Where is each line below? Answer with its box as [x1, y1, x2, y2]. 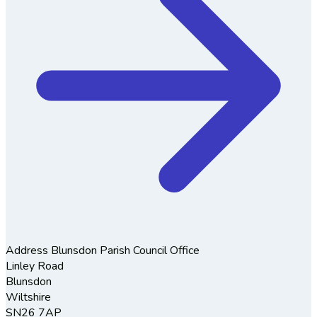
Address [6, 242, 51, 258]
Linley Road [6, 258, 64, 274]
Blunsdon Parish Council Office [51, 242, 200, 258]
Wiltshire [6, 289, 51, 305]
